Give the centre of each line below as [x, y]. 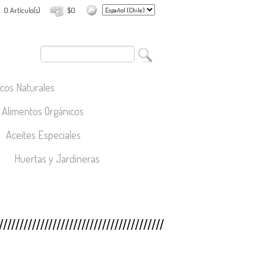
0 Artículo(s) [22, 10]
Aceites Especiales [43, 135]
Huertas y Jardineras [57, 159]
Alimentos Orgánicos [43, 111]
